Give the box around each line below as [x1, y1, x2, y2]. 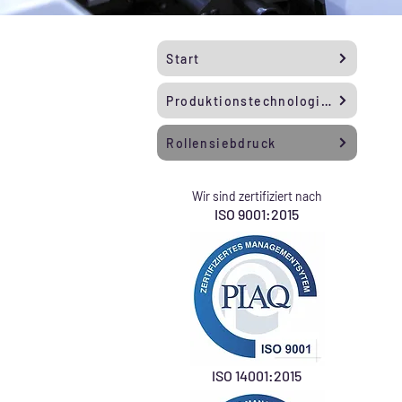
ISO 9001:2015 [214, 205, 300, 223]
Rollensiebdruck [166, 135, 276, 151]
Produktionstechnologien [320, 92, 331, 109]
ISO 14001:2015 [212, 367, 302, 384]
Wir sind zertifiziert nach [191, 188, 322, 204]
